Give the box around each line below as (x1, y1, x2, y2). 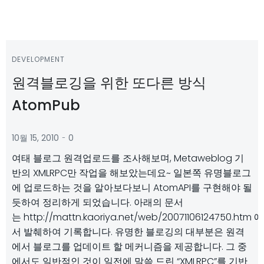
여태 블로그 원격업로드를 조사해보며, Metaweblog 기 (12, 151, 244, 165)
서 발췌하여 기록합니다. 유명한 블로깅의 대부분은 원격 (12, 225, 245, 239)
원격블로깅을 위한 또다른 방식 (12, 73, 206, 93)
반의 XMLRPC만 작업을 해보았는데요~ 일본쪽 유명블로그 (12, 166, 251, 180)
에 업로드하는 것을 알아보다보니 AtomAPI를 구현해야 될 (12, 181, 252, 194)
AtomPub (12, 95, 80, 115)
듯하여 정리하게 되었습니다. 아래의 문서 (12, 196, 183, 209)
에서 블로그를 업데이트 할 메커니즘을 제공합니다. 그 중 (12, 240, 247, 253)
